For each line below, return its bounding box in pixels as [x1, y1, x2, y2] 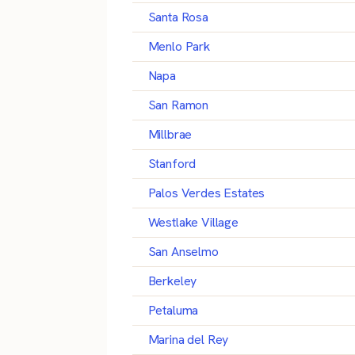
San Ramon [147, 97, 209, 113]
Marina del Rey [147, 331, 229, 348]
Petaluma [147, 302, 199, 319]
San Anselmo [147, 243, 219, 260]
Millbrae [147, 126, 193, 143]
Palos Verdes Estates [147, 185, 265, 201]
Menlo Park [147, 38, 210, 55]
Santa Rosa [147, 9, 208, 25]
